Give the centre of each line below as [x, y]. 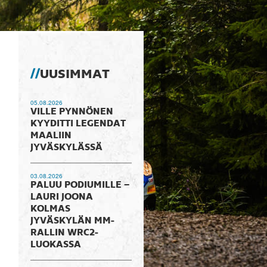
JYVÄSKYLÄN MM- [72, 221]
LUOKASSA [55, 245]
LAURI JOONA [61, 197]
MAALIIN [51, 136]
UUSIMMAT [74, 74]
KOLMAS [50, 209]
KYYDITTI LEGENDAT [78, 124]
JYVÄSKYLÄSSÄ [66, 148]
